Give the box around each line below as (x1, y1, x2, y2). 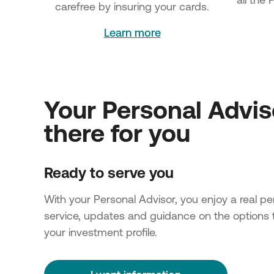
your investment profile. (44, 225, 160, 238)
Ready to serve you (44, 163, 174, 181)
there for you (44, 118, 190, 147)
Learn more (103, 26, 161, 39)
